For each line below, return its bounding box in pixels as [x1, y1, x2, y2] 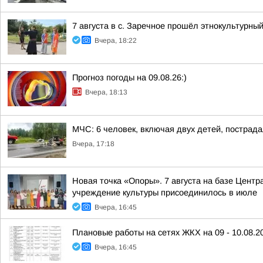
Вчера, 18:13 [85, 88, 127, 96]
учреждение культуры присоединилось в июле [72, 188, 257, 197]
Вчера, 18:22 [95, 36, 137, 45]
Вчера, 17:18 [72, 140, 114, 148]
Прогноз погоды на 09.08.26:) [72, 73, 187, 82]
